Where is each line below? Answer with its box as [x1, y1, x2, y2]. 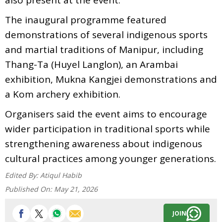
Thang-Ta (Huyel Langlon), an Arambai [5, 57, 178, 71]
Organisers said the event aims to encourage [5, 107, 207, 120]
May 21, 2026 [54, 184, 98, 194]
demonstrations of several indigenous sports [5, 28, 208, 41]
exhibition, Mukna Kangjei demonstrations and [5, 72, 217, 86]
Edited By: [5, 170, 40, 180]
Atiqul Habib [40, 170, 82, 180]
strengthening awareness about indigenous [5, 137, 202, 150]
